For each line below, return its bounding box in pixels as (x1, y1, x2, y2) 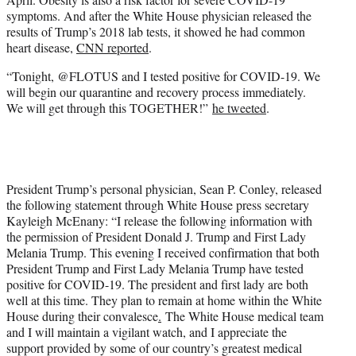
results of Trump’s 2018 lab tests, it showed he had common (6, 23, 305, 41)
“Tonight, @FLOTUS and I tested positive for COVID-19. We (6, 68, 320, 85)
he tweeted (212, 99, 266, 117)
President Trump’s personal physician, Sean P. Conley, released (6, 180, 322, 198)
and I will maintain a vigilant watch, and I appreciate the (6, 323, 287, 341)
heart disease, (6, 39, 76, 56)
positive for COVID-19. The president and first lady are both (6, 276, 308, 293)
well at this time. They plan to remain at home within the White (6, 292, 322, 309)
